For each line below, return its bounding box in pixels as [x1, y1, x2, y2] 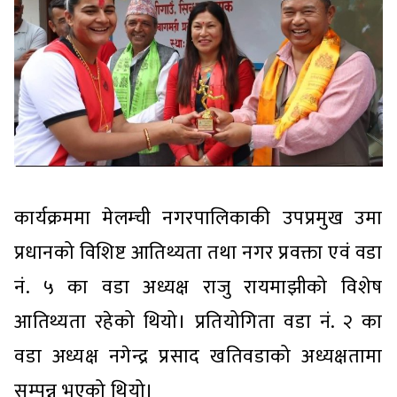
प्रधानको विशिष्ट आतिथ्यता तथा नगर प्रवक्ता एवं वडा [14, 236, 383, 269]
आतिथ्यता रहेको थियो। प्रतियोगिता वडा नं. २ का [14, 305, 383, 339]
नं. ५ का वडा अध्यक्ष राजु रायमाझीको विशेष [14, 270, 383, 304]
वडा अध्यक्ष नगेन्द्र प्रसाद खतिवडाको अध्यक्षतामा [14, 339, 383, 373]
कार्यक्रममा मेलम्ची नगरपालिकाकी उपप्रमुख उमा [14, 201, 383, 235]
